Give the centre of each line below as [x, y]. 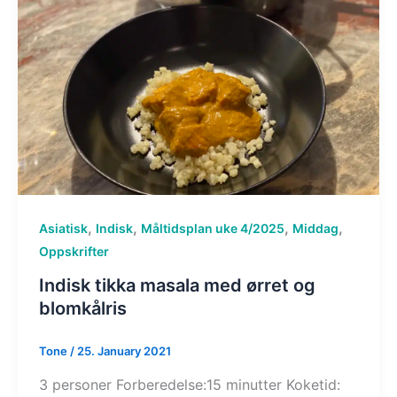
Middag [315, 229]
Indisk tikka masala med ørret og [177, 285]
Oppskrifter [74, 252]
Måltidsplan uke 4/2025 [212, 229]
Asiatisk [63, 229]
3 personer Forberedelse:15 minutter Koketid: [189, 384]
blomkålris [82, 308]
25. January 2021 [124, 350]
